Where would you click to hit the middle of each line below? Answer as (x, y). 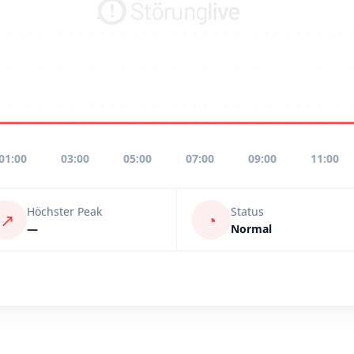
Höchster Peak (64, 211)
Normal (251, 228)
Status (247, 211)
